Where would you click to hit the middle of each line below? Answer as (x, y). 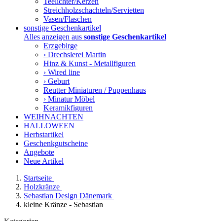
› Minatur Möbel (69, 99)
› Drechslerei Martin (75, 55)
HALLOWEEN (49, 126)
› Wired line (62, 72)
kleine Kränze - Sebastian (63, 204)
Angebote (39, 152)
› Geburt (56, 81)
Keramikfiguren (68, 108)
